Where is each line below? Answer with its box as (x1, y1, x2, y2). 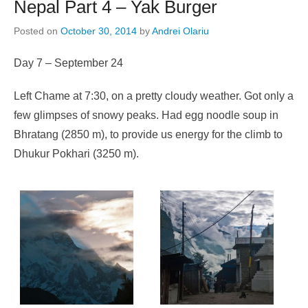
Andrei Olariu (152, 25, 209, 37)
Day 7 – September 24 (14, 57, 123, 69)
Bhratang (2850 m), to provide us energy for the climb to (14, 129, 283, 141)
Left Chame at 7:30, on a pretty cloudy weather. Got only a (14, 90, 294, 102)
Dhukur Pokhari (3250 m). (14, 148, 139, 160)
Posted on (14, 25, 60, 37)
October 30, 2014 (60, 25, 137, 37)
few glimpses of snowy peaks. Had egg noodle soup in (14, 109, 278, 122)
